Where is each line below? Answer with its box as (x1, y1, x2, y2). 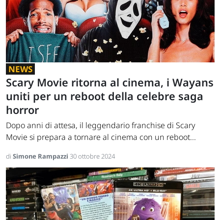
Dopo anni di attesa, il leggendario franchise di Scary (6, 120, 195, 131)
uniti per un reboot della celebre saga (6, 89, 203, 104)
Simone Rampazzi (13, 152, 70, 161)
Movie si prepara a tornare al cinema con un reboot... (6, 132, 196, 143)
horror (6, 103, 39, 117)
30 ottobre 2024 (70, 152, 115, 161)
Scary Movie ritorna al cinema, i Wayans (6, 75, 214, 90)
